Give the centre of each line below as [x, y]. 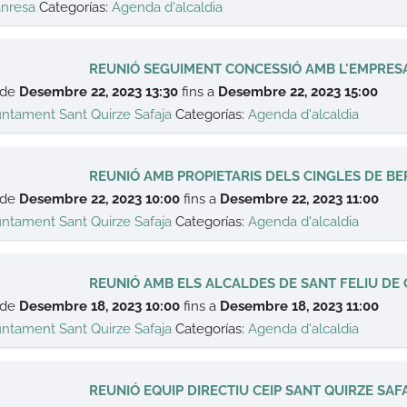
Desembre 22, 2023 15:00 [298, 92]
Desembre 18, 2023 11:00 [300, 306]
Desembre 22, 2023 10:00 [100, 199]
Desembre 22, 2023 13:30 [99, 92]
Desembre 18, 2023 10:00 [100, 306]
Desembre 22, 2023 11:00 [300, 199]
